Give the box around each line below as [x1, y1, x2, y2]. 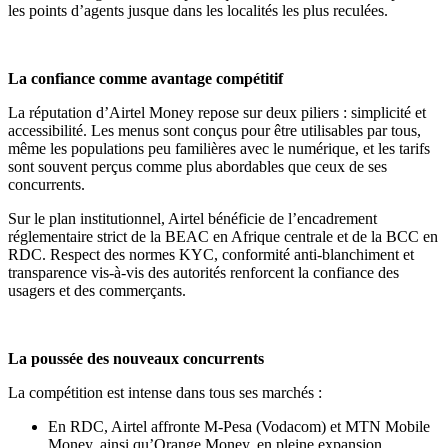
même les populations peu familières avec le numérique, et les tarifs [8, 139, 430, 157]
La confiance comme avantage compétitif [8, 69, 283, 87]
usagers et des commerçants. [8, 281, 186, 299]
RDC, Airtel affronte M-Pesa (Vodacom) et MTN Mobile [70, 417, 430, 435]
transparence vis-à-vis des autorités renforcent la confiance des [8, 263, 399, 281]
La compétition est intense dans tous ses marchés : [8, 383, 322, 401]
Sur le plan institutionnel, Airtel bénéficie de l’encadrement [8, 209, 377, 227]
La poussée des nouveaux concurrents [8, 349, 264, 367]
